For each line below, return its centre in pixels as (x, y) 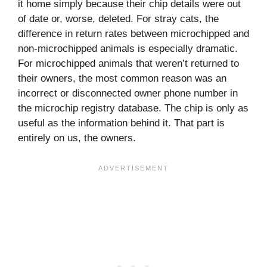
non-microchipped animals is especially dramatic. (128, 49)
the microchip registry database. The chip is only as (133, 108)
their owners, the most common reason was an (122, 79)
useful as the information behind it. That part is (121, 123)
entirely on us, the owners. (77, 138)
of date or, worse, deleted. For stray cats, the (118, 19)
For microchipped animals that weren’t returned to (128, 64)
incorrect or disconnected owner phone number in (128, 94)
